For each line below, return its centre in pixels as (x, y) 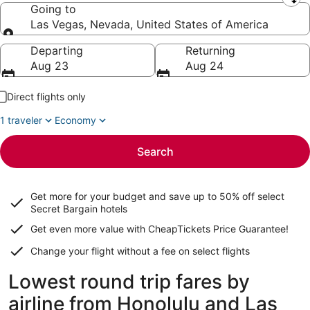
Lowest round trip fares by (129, 282)
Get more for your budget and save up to (125, 196)
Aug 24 (204, 66)
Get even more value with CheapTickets (122, 229)
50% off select (252, 196)
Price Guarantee (249, 229)
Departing (57, 51)
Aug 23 (49, 66)
